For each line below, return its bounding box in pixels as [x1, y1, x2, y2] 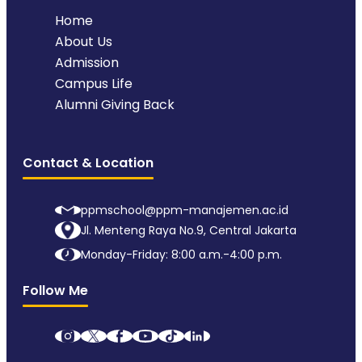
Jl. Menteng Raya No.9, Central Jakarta [81, 222, 297, 239]
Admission [55, 53, 119, 73]
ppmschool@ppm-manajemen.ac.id [81, 201, 288, 218]
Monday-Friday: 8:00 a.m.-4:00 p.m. [81, 246, 282, 263]
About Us [55, 32, 112, 52]
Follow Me [23, 281, 88, 301]
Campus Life [55, 74, 133, 94]
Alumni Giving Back [55, 95, 175, 115]
